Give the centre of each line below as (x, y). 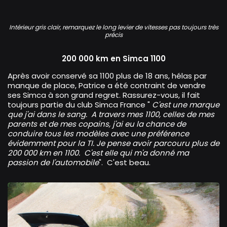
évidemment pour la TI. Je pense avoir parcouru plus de (113, 143)
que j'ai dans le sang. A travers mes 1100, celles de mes (111, 115)
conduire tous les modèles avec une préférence (98, 134)
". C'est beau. (125, 163)
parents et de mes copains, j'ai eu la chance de (97, 124)
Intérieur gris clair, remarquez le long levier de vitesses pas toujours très (113, 27)
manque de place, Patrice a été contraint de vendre (107, 86)
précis (113, 35)
